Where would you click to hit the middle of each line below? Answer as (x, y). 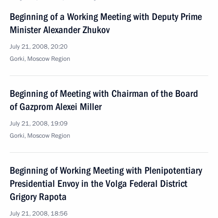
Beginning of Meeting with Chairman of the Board (104, 93)
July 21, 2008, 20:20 (39, 47)
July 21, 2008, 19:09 (39, 124)
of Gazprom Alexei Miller (56, 107)
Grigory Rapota (38, 197)
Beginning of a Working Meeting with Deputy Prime (106, 17)
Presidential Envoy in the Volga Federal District (99, 183)
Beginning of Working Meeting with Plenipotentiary (106, 170)
